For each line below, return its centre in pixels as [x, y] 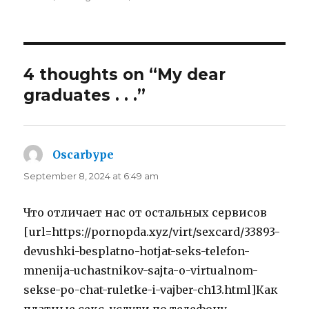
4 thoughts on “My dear [125, 75]
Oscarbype [83, 155]
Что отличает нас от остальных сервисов [146, 213]
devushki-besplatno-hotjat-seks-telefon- [137, 251]
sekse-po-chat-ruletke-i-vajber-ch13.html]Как [151, 290]
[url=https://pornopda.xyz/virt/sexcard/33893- [152, 232]
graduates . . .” [85, 96]
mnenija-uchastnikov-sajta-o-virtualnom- [141, 271]
